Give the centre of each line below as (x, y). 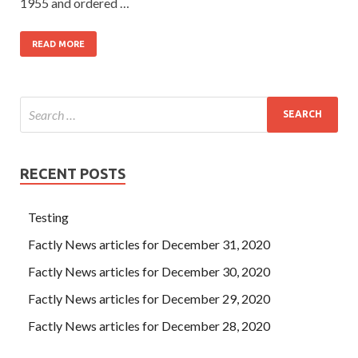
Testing (48, 217)
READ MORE (58, 44)
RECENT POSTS (73, 173)
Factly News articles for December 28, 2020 (149, 325)
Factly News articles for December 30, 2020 (149, 271)
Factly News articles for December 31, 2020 (149, 244)
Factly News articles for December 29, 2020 (149, 298)
